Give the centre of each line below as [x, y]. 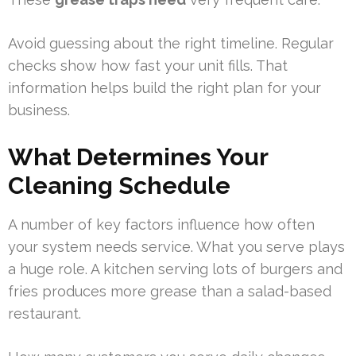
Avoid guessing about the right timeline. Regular [171, 44]
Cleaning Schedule [119, 186]
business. [39, 110]
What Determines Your [138, 157]
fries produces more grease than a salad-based [170, 292]
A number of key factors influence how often [161, 225]
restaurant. [44, 314]
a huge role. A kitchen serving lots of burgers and [175, 269]
